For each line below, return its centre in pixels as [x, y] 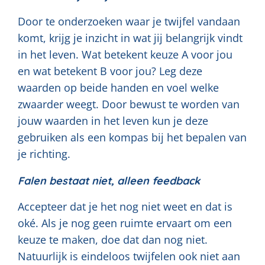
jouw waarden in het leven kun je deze [113, 120]
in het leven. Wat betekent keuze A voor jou [125, 54]
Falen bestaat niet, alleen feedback [109, 180]
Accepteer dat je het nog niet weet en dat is [125, 206]
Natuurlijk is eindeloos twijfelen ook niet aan [129, 256]
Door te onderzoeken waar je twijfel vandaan [129, 21]
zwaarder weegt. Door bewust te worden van [129, 104]
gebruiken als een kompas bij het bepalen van [132, 137]
